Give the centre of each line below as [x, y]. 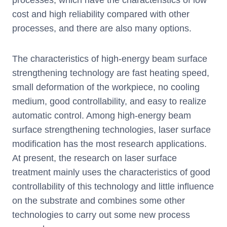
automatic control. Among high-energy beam [102, 115]
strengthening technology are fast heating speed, [111, 73]
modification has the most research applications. [109, 144]
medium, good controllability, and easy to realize [109, 101]
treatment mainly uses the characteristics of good [111, 172]
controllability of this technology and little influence [113, 186]
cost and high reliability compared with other [101, 14]
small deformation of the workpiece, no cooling [106, 87]
